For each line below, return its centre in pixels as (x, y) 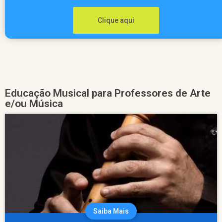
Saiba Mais (111, 211)
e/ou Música (34, 103)
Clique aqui (116, 20)
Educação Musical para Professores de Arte (108, 93)
